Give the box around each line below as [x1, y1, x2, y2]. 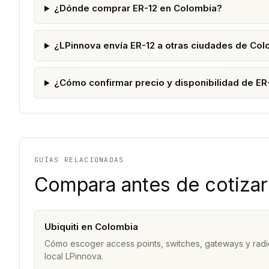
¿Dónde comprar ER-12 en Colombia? [53, 2, 222, 14]
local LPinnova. [44, 251, 103, 262]
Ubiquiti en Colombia [44, 221, 138, 233]
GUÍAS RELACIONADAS [34, 156, 124, 165]
